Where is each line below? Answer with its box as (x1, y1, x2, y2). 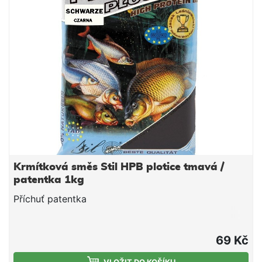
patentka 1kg (13, 175, 84, 186)
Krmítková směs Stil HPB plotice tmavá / (13, 162, 224, 173)
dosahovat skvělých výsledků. (13, 1, 146, 13)
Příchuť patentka (13, 193, 87, 205)
